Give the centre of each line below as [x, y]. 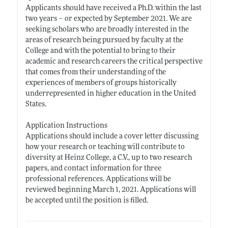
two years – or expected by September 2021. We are [108, 19]
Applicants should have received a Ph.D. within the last [113, 8]
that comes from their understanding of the [95, 72]
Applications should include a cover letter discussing [112, 136]
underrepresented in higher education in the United [110, 94]
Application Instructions [66, 126]
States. [36, 104]
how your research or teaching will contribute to [105, 147]
